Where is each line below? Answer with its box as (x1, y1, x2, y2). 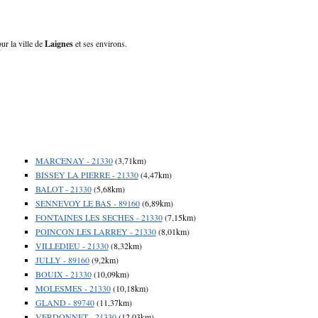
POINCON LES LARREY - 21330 (35, 225, 156, 237)
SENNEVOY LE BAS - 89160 (35, 197, 140, 209)
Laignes (45, 37, 73, 50)
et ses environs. (73, 37, 127, 49)
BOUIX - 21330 (35, 268, 92, 280)
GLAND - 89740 (35, 296, 94, 308)
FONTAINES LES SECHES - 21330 (35, 211, 163, 223)
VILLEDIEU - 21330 (35, 239, 109, 251)
